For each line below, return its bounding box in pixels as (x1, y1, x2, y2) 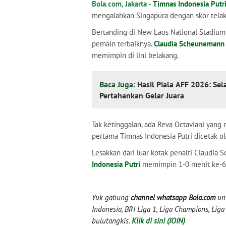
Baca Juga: (99, 79, 137, 89)
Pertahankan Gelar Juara (99, 90, 184, 100)
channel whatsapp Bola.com (131, 193, 215, 202)
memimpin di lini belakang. (92, 50, 179, 60)
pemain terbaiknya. (92, 39, 154, 48)
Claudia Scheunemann (154, 39, 224, 48)
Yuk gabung (92, 193, 131, 202)
